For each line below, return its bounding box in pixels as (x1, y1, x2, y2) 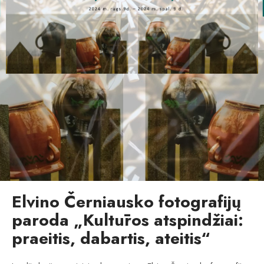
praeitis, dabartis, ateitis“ (12, 226, 210, 250)
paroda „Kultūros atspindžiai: (12, 207, 243, 232)
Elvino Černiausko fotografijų (12, 189, 241, 214)
